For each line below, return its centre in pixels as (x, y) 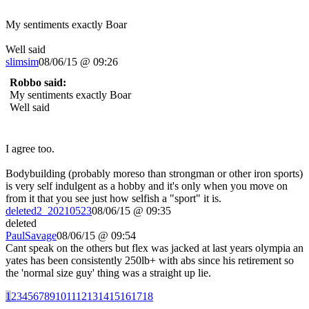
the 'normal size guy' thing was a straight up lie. (108, 272)
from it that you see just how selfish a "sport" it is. (113, 198)
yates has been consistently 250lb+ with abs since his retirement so (150, 260)
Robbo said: (38, 82)
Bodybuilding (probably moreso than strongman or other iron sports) (154, 173)
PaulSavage (31, 235)
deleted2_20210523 (49, 210)
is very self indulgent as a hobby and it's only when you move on (147, 186)
